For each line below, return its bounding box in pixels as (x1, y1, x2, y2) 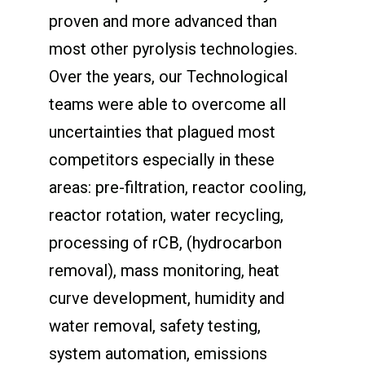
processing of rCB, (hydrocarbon (48, 232, 282, 253)
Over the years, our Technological (48, 66, 288, 86)
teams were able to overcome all (48, 94, 286, 114)
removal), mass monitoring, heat (48, 260, 279, 280)
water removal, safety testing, (48, 315, 261, 336)
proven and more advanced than (48, 11, 277, 31)
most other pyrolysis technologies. (48, 38, 297, 59)
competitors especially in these (48, 149, 275, 169)
